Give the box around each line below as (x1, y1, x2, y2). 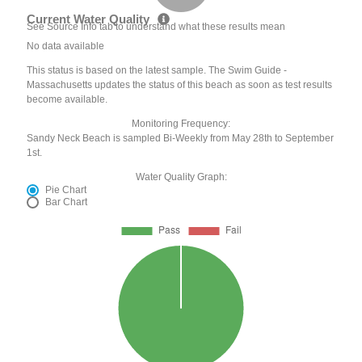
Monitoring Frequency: (132, 117, 230, 129)
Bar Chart (45, 196, 88, 208)
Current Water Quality (27, 12, 154, 27)
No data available (27, 40, 105, 52)
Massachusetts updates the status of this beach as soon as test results (27, 78, 333, 90)
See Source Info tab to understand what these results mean (27, 20, 286, 32)
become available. (27, 93, 108, 105)
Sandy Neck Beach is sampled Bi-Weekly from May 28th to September (27, 132, 335, 144)
